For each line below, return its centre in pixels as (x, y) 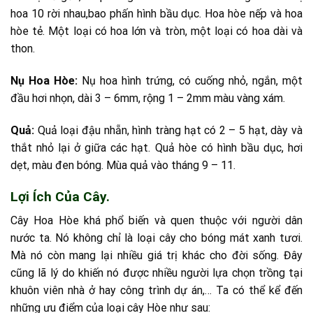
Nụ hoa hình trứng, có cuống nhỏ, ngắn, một (190, 81)
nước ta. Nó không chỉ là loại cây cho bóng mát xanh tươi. (156, 238)
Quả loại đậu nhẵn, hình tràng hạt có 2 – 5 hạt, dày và (168, 130)
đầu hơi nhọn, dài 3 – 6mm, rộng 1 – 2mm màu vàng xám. (148, 99)
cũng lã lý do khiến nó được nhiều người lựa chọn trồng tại (156, 273)
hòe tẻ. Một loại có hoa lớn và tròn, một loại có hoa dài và (156, 31)
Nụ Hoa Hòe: (44, 81)
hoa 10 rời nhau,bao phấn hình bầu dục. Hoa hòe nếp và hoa (156, 14)
